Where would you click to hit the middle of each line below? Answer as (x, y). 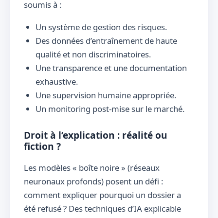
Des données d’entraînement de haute (106, 41)
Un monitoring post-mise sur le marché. (110, 109)
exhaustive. (57, 82)
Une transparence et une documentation (111, 68)
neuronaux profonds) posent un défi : (94, 181)
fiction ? (42, 146)
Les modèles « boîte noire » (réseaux (92, 167)
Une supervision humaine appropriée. (106, 95)
